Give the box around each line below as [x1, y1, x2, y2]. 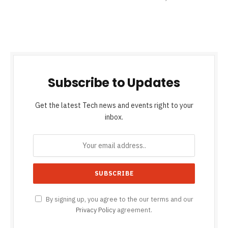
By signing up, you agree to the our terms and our [44, 195, 193, 204]
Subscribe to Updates [48, 74, 180, 92]
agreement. [116, 206, 152, 214]
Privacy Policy [76, 206, 116, 214]
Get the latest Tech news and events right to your [35, 101, 193, 110]
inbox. [105, 112, 123, 122]
